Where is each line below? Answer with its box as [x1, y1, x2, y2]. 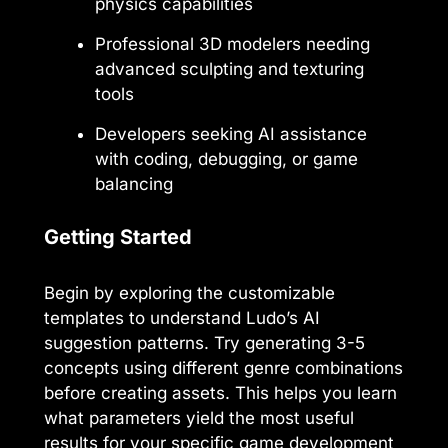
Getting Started [44, 224, 192, 249]
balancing [95, 174, 173, 195]
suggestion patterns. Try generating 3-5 [44, 332, 365, 353]
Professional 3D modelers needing [95, 34, 370, 55]
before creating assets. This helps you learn [44, 382, 397, 403]
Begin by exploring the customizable [44, 282, 335, 303]
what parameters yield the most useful [44, 407, 354, 428]
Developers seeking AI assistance [95, 124, 367, 145]
